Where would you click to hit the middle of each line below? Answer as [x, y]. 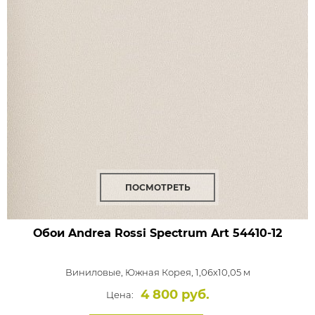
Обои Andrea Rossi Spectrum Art [131, 233]
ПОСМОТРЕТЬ [157, 187]
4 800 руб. [175, 295]
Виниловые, [95, 272]
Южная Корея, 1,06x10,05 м [187, 272]
